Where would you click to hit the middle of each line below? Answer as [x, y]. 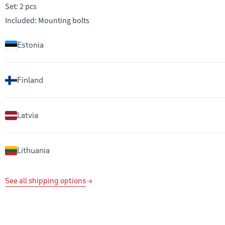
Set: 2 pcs [21, 7]
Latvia [28, 115]
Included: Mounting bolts [47, 21]
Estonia [30, 45]
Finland [30, 80]
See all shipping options [45, 181]
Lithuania [33, 150]
